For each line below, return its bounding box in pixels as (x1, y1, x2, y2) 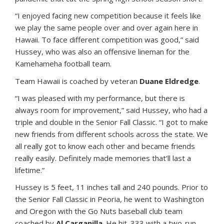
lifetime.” (15, 165, 44, 175)
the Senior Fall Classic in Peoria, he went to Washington (15, 194, 204, 204)
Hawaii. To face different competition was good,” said (15, 34, 199, 45)
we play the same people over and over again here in (15, 22, 198, 33)
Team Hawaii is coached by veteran (15, 76, 139, 86)
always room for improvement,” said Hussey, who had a (15, 105, 207, 115)
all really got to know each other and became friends (15, 141, 195, 151)
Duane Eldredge (139, 76, 198, 86)
